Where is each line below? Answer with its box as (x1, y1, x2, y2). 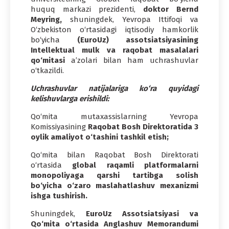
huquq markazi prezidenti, (31, 4, 143, 14)
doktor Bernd (143, 4, 198, 14)
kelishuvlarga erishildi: (31, 94, 109, 103)
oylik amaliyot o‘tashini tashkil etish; (31, 132, 169, 142)
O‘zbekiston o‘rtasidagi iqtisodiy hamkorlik (31, 25, 198, 34)
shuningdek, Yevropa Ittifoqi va (62, 14, 198, 24)
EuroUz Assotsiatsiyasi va (85, 209, 199, 218)
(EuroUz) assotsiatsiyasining (77, 35, 198, 44)
